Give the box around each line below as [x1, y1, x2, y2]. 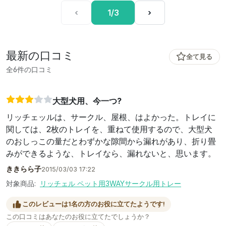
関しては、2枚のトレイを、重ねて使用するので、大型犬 [6, 124, 212, 135]
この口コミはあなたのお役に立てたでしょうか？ [6, 212, 150, 220]
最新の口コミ [6, 48, 74, 62]
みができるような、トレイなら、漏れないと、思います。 [6, 148, 216, 159]
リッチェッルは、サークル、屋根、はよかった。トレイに [6, 112, 216, 123]
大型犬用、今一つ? [52, 95, 122, 106]
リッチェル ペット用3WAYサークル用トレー [40, 179, 181, 188]
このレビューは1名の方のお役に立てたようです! [22, 200, 165, 208]
